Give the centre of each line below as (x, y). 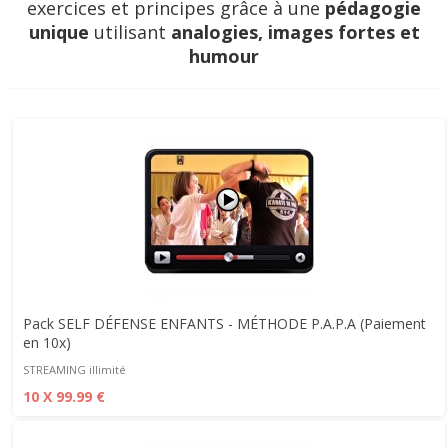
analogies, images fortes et (295, 32)
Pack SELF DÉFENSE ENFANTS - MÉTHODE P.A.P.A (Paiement (224, 324)
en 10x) (47, 343)
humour (224, 56)
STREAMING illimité (74, 370)
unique (58, 32)
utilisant (129, 32)
